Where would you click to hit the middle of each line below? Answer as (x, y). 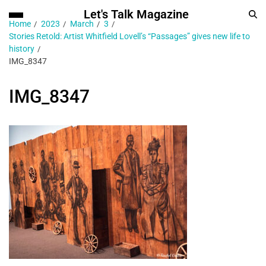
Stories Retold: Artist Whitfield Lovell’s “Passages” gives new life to (129, 36)
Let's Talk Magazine (136, 14)
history (22, 49)
